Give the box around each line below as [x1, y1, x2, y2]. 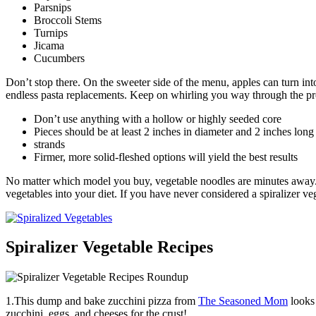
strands [34, 138, 65, 150]
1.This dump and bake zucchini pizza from [6, 295, 198, 308]
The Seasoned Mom [198, 295, 288, 308]
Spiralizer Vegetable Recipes [6, 238, 213, 257]
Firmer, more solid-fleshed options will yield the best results [34, 150, 298, 163]
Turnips [34, 26, 68, 39]
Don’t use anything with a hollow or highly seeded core [34, 112, 281, 125]
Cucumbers [34, 51, 85, 64]
